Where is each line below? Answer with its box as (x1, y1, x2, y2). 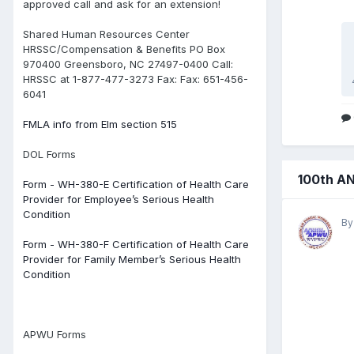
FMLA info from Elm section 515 (23, 117, 177, 130)
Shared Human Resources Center (23, 27, 190, 40)
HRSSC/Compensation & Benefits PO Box (23, 42, 225, 55)
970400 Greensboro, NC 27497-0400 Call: (23, 57, 233, 70)
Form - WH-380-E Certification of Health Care (23, 177, 249, 190)
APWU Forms (23, 327, 86, 341)
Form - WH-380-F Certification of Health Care (23, 237, 249, 250)
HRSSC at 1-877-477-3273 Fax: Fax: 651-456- (23, 72, 248, 85)
